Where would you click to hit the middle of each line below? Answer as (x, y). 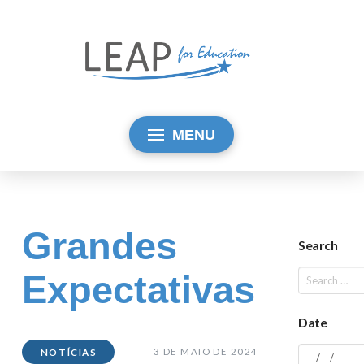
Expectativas (138, 289)
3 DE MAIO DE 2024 (206, 351)
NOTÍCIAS (69, 353)
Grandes (99, 245)
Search (318, 245)
